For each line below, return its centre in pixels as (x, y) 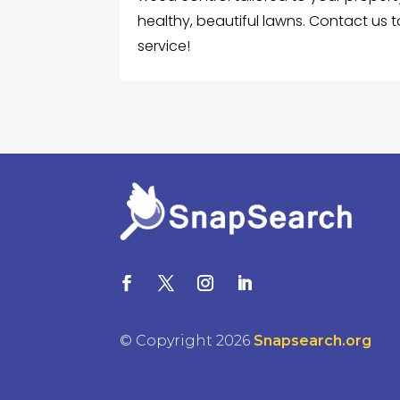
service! (164, 46)
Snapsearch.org (313, 341)
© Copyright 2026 (187, 341)
